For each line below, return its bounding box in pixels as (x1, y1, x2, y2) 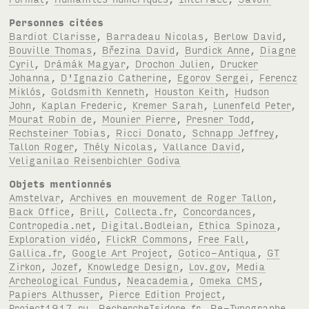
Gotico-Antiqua (178, 246, 257, 259)
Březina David (102, 43, 175, 57)
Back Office (9, 204, 70, 218)
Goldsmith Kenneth (51, 84, 145, 98)
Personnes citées (9, 15, 104, 29)
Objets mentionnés (9, 177, 112, 190)
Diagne (260, 43, 297, 57)
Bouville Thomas (9, 43, 92, 57)
